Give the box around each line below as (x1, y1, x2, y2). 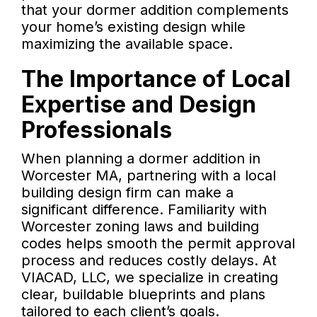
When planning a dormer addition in (21, 150, 260, 168)
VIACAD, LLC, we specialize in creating (21, 269, 278, 287)
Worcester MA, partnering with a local (21, 167, 276, 185)
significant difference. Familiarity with (21, 201, 267, 219)
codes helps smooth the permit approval (21, 235, 295, 253)
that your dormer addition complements (21, 1, 289, 19)
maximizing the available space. (21, 35, 233, 53)
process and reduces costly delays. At (21, 252, 277, 270)
